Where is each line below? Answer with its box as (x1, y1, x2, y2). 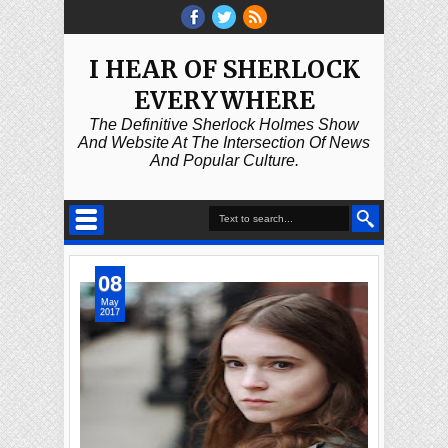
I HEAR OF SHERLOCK (88, 54, 360, 85)
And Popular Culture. (149, 152, 299, 169)
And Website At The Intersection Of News (78, 134, 370, 151)
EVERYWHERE (133, 85, 315, 116)
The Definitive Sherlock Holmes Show (89, 116, 359, 133)
